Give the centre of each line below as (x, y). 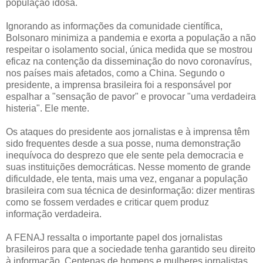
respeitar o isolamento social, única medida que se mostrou (129, 50)
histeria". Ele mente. (48, 109)
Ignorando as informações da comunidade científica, (114, 26)
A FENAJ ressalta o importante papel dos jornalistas (114, 238)
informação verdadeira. (54, 214)
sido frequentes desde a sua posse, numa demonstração (123, 144)
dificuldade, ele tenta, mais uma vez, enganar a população (127, 179)
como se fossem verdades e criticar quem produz (107, 203)
